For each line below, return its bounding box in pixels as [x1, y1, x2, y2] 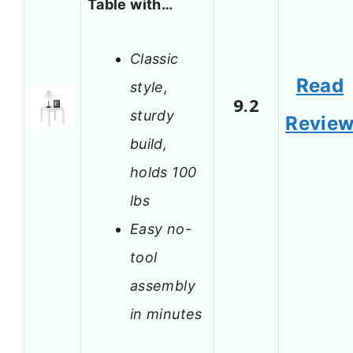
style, [130, 78, 169, 95]
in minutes [130, 305, 203, 322]
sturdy [130, 106, 175, 124]
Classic [130, 50, 179, 67]
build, [130, 135, 168, 152]
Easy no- [130, 220, 191, 237]
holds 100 [130, 163, 197, 180]
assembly [130, 277, 195, 294]
